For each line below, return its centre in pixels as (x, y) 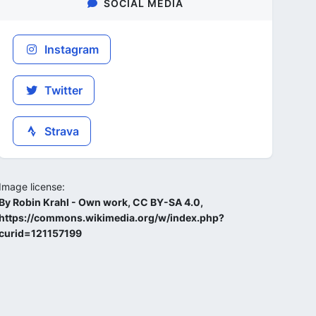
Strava (60, 131)
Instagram (70, 49)
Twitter (62, 90)
